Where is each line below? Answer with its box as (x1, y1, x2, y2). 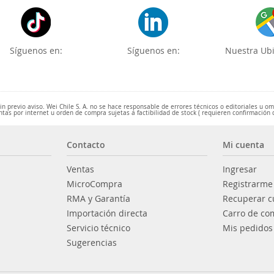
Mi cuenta (223, 139, 265, 150)
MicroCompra (67, 178, 123, 190)
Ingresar (223, 163, 257, 175)
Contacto (67, 139, 106, 150)
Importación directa (67, 207, 148, 219)
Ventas (67, 163, 95, 175)
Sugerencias (67, 237, 117, 248)
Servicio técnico (67, 222, 131, 234)
